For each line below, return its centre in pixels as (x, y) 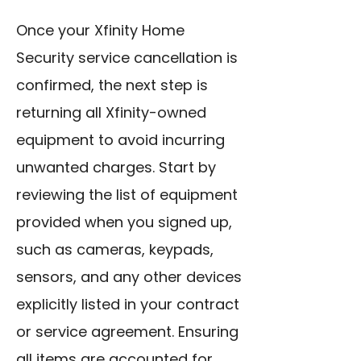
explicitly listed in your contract (128, 305)
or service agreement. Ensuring (127, 332)
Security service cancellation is (127, 58)
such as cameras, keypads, (115, 250)
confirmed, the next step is (112, 85)
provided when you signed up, (124, 222)
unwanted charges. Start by (116, 168)
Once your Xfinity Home (100, 31)
